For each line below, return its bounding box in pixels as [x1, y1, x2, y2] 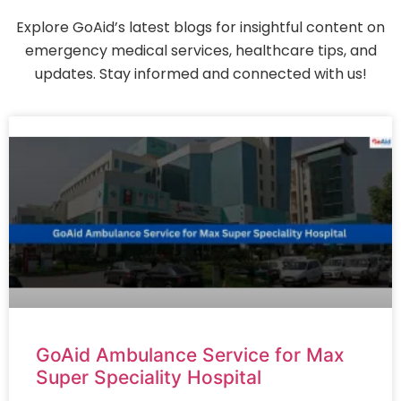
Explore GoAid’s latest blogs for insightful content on [16, 16, 385, 38]
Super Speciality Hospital [36, 366, 261, 389]
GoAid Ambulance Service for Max [36, 344, 345, 367]
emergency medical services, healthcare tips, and [24, 39, 377, 61]
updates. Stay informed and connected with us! [34, 63, 367, 84]
